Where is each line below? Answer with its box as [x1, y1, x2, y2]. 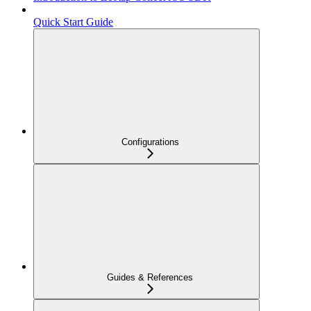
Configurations [121, 137, 179, 147]
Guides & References [107, 272, 193, 283]
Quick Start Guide [33, 16, 113, 28]
